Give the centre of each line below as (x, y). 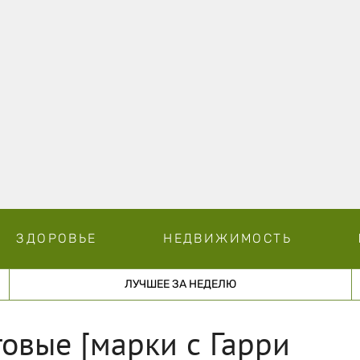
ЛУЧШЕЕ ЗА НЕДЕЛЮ (180, 284)
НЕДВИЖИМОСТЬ (227, 238)
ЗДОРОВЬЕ (57, 238)
